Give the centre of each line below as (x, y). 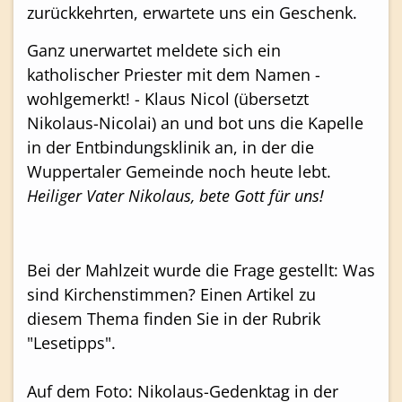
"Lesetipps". (71, 342)
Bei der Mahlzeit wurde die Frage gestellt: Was (201, 270)
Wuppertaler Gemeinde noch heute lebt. (181, 171)
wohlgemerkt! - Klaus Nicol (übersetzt (168, 98)
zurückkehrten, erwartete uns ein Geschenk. (194, 13)
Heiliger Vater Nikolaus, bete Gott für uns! (175, 195)
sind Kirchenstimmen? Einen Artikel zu (171, 294)
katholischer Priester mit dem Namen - (174, 74)
